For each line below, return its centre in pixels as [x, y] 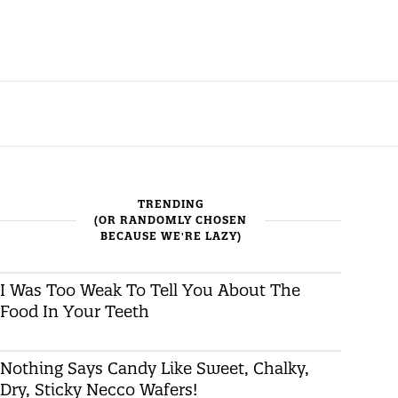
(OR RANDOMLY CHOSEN [171, 220]
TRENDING [171, 204]
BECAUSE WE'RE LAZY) [171, 236]
